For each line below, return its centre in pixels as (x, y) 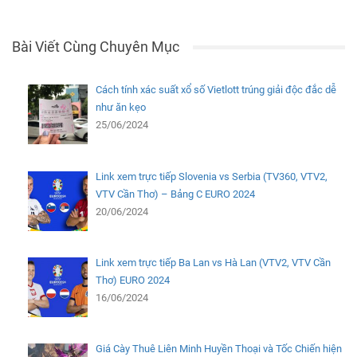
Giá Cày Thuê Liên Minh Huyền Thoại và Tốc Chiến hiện (218, 348)
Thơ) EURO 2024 (132, 280)
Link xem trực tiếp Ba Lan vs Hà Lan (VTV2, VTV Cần (213, 262)
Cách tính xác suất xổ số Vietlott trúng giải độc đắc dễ (216, 90)
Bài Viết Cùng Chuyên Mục (96, 47)
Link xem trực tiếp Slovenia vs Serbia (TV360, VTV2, (211, 176)
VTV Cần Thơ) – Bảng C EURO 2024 (175, 194)
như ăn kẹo (120, 108)
